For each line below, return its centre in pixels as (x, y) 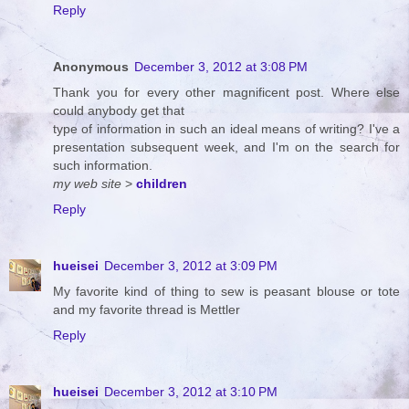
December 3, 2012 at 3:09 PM (191, 266)
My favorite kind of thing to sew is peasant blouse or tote (226, 291)
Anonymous (91, 67)
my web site (87, 184)
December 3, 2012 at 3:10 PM (191, 391)
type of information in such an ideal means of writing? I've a (226, 129)
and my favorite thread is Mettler (147, 309)
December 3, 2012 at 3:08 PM (221, 67)
